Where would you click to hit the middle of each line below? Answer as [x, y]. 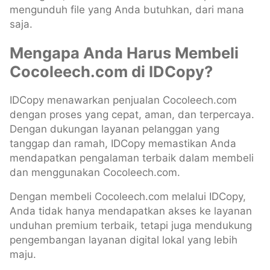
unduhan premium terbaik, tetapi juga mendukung [131, 226]
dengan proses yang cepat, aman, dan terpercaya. [132, 115]
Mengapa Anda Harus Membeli [124, 53]
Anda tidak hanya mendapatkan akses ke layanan [131, 211]
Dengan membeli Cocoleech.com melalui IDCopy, [128, 197]
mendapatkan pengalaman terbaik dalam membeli [132, 158]
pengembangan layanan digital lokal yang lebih [124, 240]
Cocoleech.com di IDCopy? [111, 72]
